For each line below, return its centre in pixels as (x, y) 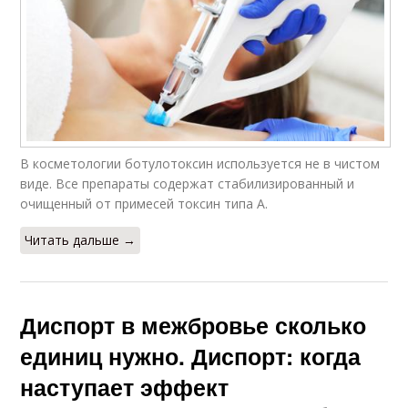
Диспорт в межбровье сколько (194, 326)
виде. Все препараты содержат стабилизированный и (188, 184)
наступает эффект (125, 388)
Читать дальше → (81, 240)
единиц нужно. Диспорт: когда (191, 357)
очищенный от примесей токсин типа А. (144, 204)
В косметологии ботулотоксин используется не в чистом (200, 164)
